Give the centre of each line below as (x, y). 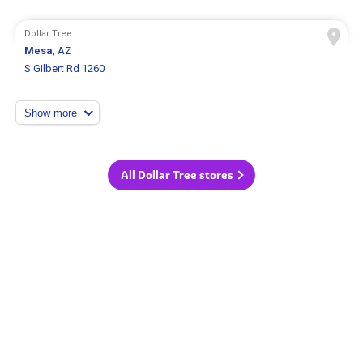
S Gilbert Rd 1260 (65, 69)
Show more (51, 113)
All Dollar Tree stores (177, 175)
